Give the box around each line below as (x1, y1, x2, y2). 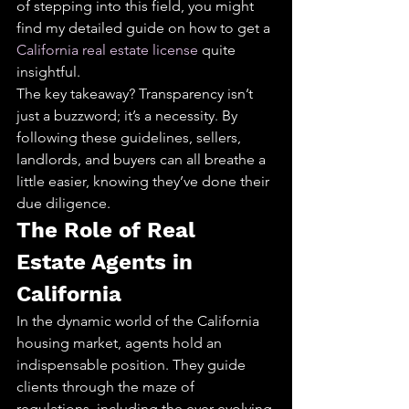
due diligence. (16, 194, 110, 212)
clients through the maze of (16, 378, 198, 395)
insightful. (16, 63, 80, 80)
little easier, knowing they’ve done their (16, 173, 273, 190)
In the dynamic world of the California (16, 312, 263, 330)
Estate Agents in (16, 249, 199, 275)
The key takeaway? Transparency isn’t (16, 85, 257, 102)
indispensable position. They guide (16, 356, 249, 373)
